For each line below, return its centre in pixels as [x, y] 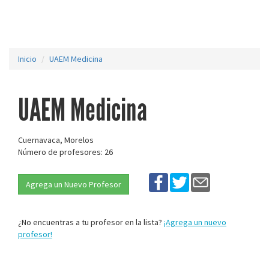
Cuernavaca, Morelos [56, 140]
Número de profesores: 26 [65, 152]
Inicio [27, 59]
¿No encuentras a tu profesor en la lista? [91, 222]
